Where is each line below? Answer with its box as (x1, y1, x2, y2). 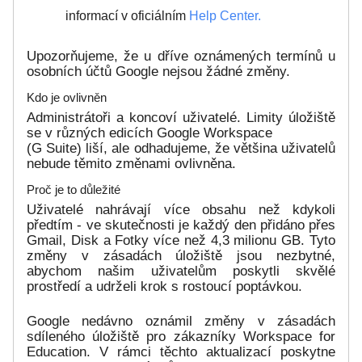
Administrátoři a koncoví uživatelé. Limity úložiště (27, 110, 335, 126)
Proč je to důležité (27, 183, 120, 197)
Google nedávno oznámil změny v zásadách (27, 314, 335, 330)
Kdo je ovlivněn (27, 90, 107, 105)
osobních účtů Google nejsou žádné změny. (27, 64, 290, 80)
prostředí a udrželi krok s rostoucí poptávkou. (27, 279, 302, 295)
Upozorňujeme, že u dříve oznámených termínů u (27, 48, 335, 65)
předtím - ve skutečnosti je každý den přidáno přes (27, 217, 335, 234)
